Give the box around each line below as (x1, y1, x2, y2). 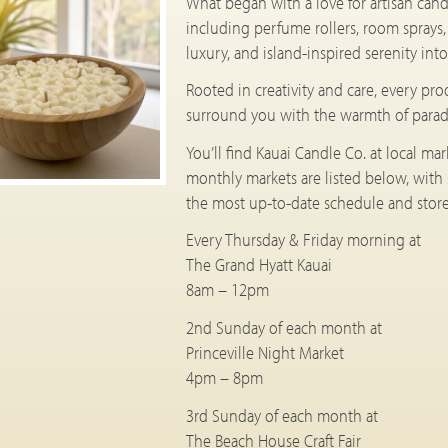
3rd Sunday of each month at (185, 403, 378, 427)
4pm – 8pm (185, 365, 263, 389)
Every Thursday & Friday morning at (185, 228, 421, 252)
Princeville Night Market (185, 340, 344, 364)
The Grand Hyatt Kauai (185, 253, 332, 277)
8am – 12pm (185, 278, 269, 302)
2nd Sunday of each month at (185, 315, 382, 339)
